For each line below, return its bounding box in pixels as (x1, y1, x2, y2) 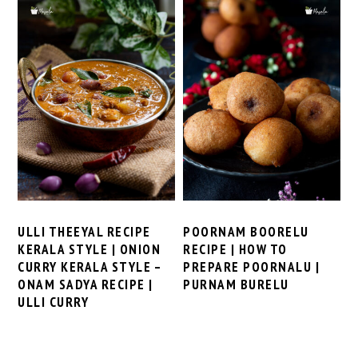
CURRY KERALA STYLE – (18, 257, 162, 276)
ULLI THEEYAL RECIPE (18, 222, 151, 241)
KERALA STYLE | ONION (18, 240, 161, 258)
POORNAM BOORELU (183, 222, 309, 241)
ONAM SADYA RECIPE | (18, 275, 153, 293)
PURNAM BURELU (183, 275, 289, 293)
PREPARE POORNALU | (183, 257, 320, 276)
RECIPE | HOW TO (183, 240, 288, 258)
